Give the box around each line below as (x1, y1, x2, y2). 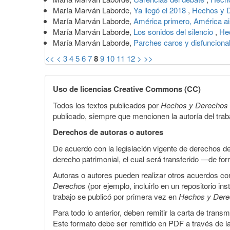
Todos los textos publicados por (53, 99, 161, 110)
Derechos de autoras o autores (53, 126, 163, 138)
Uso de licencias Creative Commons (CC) (53, 83, 201, 94)
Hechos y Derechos (161, 99, 228, 110)
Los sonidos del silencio (133, 26, 215, 37)
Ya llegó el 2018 (133, 4, 188, 15)
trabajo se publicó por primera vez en (53, 190, 179, 202)
